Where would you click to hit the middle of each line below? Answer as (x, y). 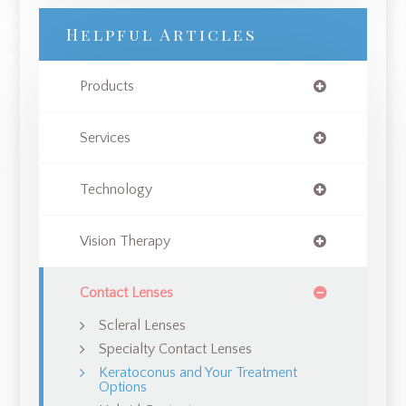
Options (122, 387)
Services (105, 138)
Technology (116, 190)
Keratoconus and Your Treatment (198, 373)
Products (106, 87)
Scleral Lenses (142, 326)
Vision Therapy (125, 242)
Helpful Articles (161, 35)
